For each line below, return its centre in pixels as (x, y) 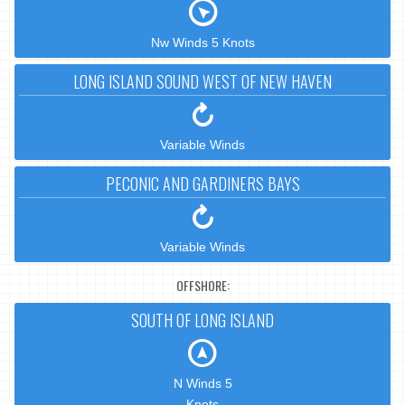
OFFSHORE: (202, 285)
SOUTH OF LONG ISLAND (202, 320)
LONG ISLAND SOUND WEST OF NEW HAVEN (202, 82)
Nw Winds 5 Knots (202, 43)
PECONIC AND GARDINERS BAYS (202, 184)
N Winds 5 (202, 384)
